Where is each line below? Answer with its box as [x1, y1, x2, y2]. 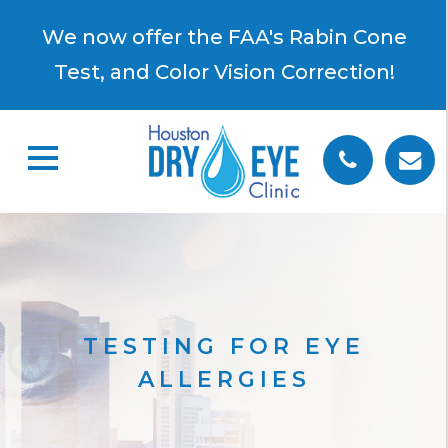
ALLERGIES [137, 366, 311, 394]
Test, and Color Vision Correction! [53, 60, 395, 84]
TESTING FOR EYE [83, 333, 365, 361]
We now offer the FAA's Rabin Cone [41, 25, 407, 49]
